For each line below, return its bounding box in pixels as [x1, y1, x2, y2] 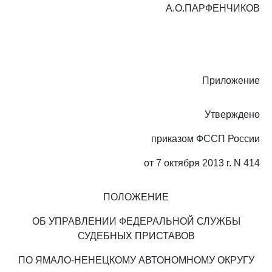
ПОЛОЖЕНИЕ [103, 192, 169, 202]
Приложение [202, 75, 260, 86]
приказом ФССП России [151, 134, 260, 144]
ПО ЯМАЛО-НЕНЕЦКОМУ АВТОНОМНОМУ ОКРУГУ [18, 255, 254, 265]
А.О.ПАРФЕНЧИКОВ [166, 3, 260, 13]
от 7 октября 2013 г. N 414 [144, 158, 260, 168]
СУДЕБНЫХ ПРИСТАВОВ [77, 231, 195, 241]
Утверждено [205, 109, 260, 120]
